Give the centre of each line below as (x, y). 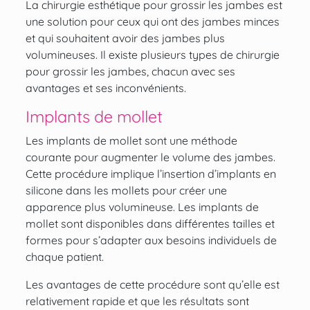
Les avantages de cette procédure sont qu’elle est (152, 285)
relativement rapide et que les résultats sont (137, 301)
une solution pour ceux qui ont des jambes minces (152, 22)
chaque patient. (64, 257)
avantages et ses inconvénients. (106, 88)
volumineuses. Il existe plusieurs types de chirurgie (152, 55)
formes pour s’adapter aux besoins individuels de (151, 240)
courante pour (63, 157)
